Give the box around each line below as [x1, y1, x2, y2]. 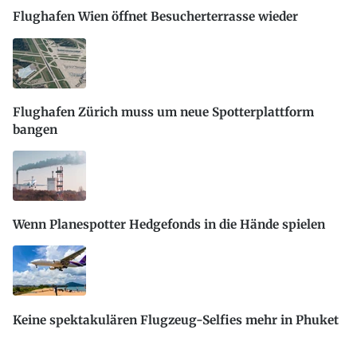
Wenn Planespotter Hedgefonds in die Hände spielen [13, 217, 325, 233]
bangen [13, 121, 57, 137]
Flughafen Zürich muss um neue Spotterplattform [13, 104, 314, 120]
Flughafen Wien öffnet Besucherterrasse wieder [13, 9, 298, 25]
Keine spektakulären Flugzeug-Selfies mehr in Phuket [13, 312, 339, 328]
